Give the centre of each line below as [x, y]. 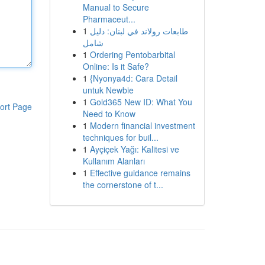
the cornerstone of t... [123, 185]
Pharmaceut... [109, 19]
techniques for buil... [120, 137]
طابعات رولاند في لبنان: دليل [139, 31]
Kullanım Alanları [114, 161]
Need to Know [109, 114]
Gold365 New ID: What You [141, 102]
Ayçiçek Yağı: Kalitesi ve [134, 149]
